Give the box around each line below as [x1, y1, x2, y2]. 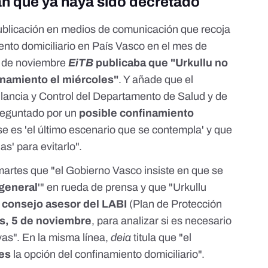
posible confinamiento [79, 107, 194, 120]
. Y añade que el [118, 74, 194, 86]
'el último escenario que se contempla [25, 124, 202, 136]
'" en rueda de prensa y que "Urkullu [38, 181, 207, 194]
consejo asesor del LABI [2, 198, 127, 211]
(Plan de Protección [127, 198, 223, 211]
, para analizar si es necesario [92, 215, 232, 227]
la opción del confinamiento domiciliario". [11, 248, 205, 261]
